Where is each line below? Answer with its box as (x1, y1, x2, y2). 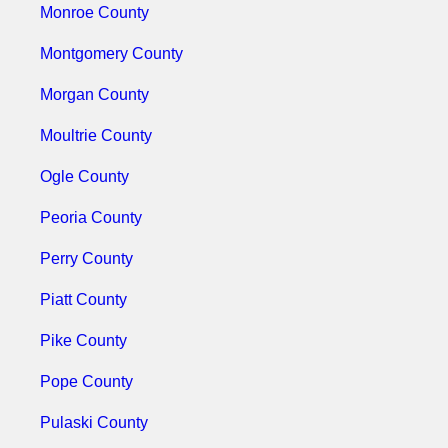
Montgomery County (40, 45, 183, 62)
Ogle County (40, 168, 129, 185)
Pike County (40, 332, 127, 349)
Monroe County (40, 4, 149, 21)
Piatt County (40, 291, 127, 308)
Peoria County (40, 209, 142, 226)
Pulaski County (40, 414, 148, 431)
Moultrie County (40, 127, 152, 144)
